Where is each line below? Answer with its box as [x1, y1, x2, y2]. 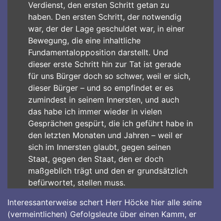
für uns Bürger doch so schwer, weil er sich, [28, 71, 190, 81]
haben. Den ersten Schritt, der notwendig [28, 12, 182, 22]
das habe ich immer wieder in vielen [28, 107, 162, 116]
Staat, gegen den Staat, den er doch [28, 154, 163, 164]
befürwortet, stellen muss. [28, 178, 125, 187]
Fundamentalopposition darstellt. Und [28, 47, 168, 57]
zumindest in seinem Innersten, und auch [28, 95, 179, 105]
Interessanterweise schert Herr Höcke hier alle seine [7, 197, 202, 207]
